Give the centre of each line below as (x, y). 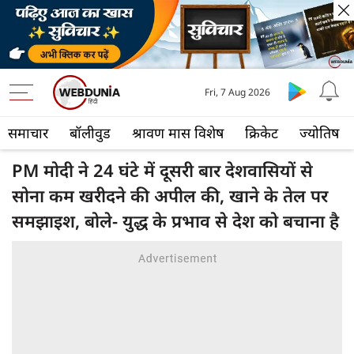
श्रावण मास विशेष (178, 133)
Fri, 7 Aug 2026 (238, 92)
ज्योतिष (319, 133)
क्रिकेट (262, 133)
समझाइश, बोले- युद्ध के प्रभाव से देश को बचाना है (175, 221)
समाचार (28, 133)
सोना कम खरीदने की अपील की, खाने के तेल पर (170, 196)
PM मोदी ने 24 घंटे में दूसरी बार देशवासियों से (162, 170)
